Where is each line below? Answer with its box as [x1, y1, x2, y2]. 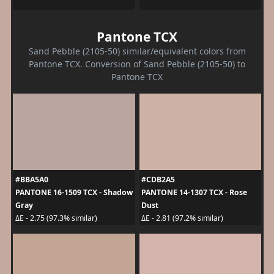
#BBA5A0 [15, 174, 48, 185]
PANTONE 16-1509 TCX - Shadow [15, 187, 133, 198]
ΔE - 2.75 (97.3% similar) [15, 213, 97, 224]
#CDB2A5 [141, 174, 175, 185]
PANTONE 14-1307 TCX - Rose [141, 187, 247, 198]
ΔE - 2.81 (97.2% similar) [141, 213, 223, 224]
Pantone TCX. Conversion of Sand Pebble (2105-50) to [29, 57, 245, 70]
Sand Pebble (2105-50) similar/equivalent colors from [28, 45, 246, 57]
